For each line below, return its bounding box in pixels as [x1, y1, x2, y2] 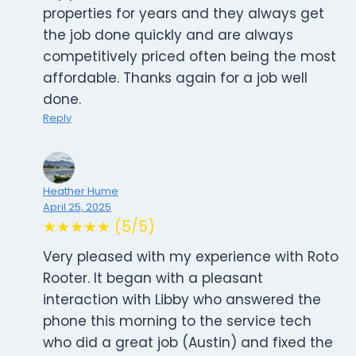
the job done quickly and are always [43, 25, 293, 45]
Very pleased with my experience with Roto [43, 247, 339, 267]
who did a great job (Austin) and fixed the [43, 333, 333, 353]
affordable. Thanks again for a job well [43, 68, 308, 88]
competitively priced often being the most [43, 47, 336, 67]
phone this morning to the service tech [43, 311, 311, 331]
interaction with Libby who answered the [43, 290, 321, 310]
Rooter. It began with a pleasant [43, 269, 263, 288]
